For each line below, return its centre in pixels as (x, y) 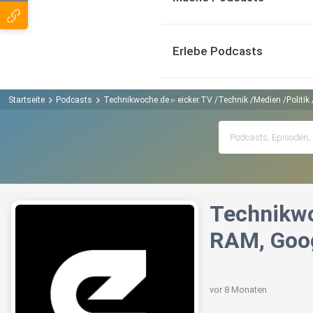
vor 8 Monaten (238, 290)
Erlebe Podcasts (218, 51)
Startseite (27, 100)
